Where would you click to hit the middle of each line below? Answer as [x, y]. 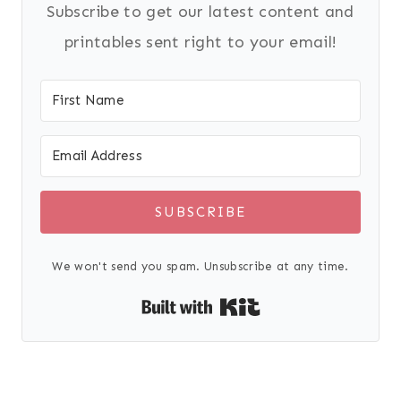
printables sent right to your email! [200, 43]
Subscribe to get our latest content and [200, 12]
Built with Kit [307, 304]
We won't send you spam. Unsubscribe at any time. [200, 267]
